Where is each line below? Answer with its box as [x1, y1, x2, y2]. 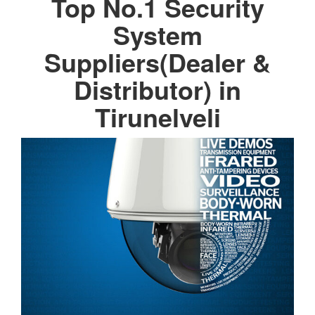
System [112, 15, 202, 53]
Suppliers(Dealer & [44, 43, 271, 80]
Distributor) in [74, 70, 241, 108]
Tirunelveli [94, 98, 221, 135]
